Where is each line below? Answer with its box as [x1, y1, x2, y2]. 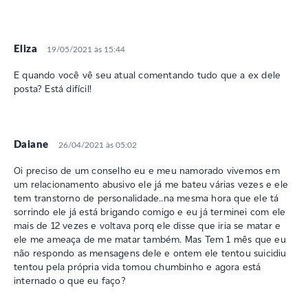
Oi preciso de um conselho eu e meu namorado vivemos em [14, 164, 280, 177]
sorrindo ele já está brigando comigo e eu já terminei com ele [14, 205, 286, 218]
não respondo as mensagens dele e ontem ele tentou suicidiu [14, 246, 287, 259]
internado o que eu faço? [14, 274, 126, 287]
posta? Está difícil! [14, 82, 91, 95]
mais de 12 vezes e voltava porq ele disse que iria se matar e [14, 219, 281, 232]
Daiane [14, 139, 49, 150]
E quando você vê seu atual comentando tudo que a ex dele [14, 68, 281, 81]
